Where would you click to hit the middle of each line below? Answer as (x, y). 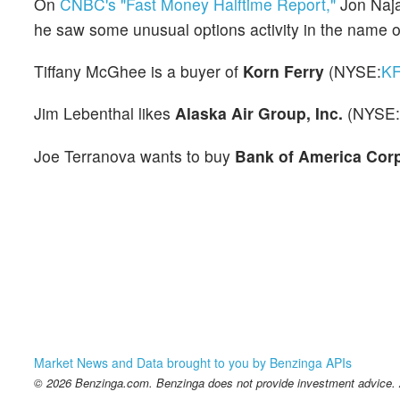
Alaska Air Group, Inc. (259, 113)
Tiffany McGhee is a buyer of (138, 71)
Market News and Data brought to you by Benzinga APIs (193, 362)
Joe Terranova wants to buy (134, 155)
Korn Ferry (283, 71)
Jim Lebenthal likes (104, 113)
